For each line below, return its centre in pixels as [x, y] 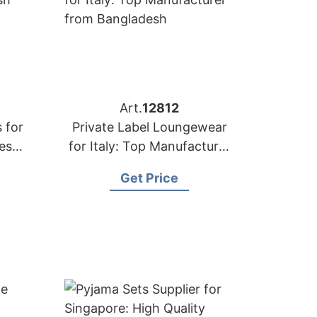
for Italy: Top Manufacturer [149, 146]
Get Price [149, 178]
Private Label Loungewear [149, 127]
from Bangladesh [149, 165]
